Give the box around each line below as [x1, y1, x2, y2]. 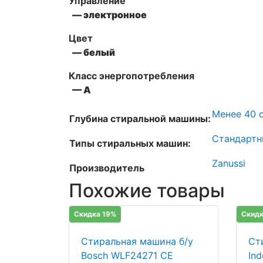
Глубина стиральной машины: [69, 113, 211, 125]
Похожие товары [69, 179, 225, 203]
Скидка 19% [74, 210, 116, 219]
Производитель [69, 162, 144, 174]
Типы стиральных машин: [69, 137, 191, 150]
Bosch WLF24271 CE [81, 249, 173, 262]
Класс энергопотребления [69, 70, 194, 82]
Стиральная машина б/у [81, 235, 193, 248]
